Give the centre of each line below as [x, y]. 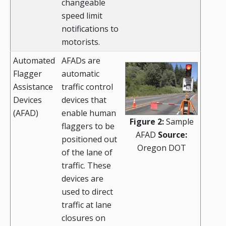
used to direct [87, 192]
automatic [80, 74]
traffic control [87, 87]
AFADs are [81, 61]
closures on [83, 218]
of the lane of [87, 153]
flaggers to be [88, 126]
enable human [89, 113]
